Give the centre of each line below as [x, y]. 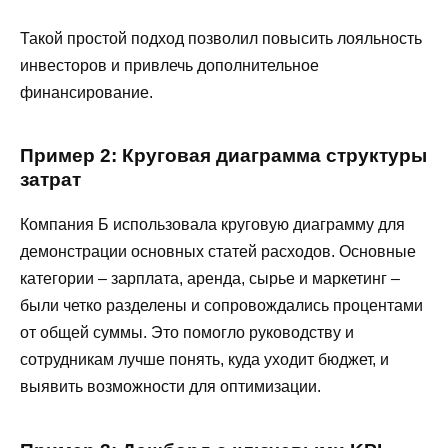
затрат [50, 180]
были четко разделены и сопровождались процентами [221, 306]
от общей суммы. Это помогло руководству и [187, 333]
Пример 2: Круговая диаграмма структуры [223, 156]
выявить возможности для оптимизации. [170, 387]
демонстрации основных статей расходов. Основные [218, 252]
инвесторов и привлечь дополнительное [169, 65]
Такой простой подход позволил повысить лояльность [221, 38]
